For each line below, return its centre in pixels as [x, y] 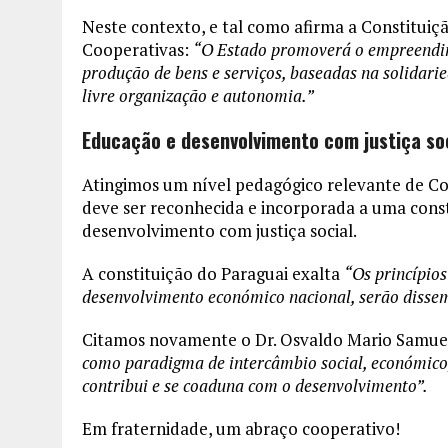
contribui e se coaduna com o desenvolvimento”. [255, 386]
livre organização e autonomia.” [198, 96]
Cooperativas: [137, 50]
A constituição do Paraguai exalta [213, 274]
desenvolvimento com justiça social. [219, 231]
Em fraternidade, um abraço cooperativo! [241, 429]
